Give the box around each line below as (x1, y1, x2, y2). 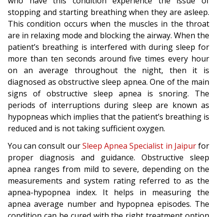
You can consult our (8, 140, 82, 151)
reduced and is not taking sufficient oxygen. (8, 123, 167, 134)
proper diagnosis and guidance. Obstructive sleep (8, 152, 209, 163)
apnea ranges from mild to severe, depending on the (8, 164, 209, 174)
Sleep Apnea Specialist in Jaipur (82, 140, 196, 151)
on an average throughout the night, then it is (8, 65, 209, 76)
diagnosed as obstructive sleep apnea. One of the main (8, 77, 209, 87)
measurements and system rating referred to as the (8, 175, 209, 186)
